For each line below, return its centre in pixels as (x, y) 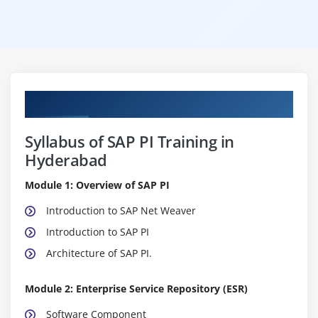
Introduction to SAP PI (98, 231)
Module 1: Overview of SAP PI (97, 185)
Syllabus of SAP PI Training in (130, 141)
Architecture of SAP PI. (99, 253)
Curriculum (60, 100)
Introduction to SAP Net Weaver (121, 210)
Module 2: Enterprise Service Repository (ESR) (136, 288)
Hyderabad (66, 159)
